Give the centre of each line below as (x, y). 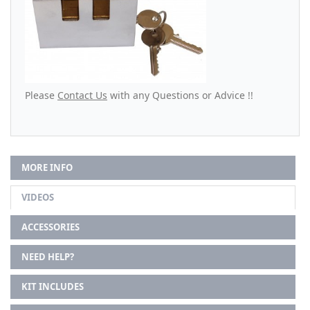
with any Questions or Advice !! (182, 95)
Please (41, 95)
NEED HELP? (48, 257)
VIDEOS (38, 198)
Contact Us (82, 95)
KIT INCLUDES (53, 287)
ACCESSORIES (51, 227)
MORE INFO (47, 168)
